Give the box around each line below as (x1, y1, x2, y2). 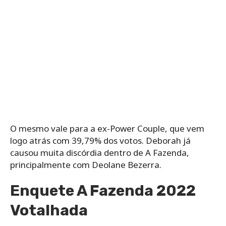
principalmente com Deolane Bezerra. (10, 158, 161, 171)
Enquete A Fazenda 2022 (10, 181, 196, 200)
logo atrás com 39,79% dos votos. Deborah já (10, 134, 191, 146)
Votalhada (10, 201, 88, 219)
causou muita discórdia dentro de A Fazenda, (10, 146, 189, 158)
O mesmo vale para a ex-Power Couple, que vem (10, 122, 204, 134)
